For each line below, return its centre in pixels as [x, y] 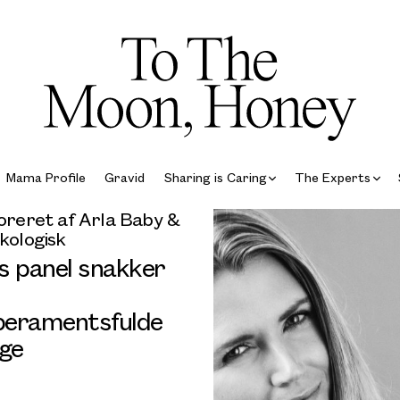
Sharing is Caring [215, 177]
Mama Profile [46, 177]
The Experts [332, 177]
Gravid [125, 177]
